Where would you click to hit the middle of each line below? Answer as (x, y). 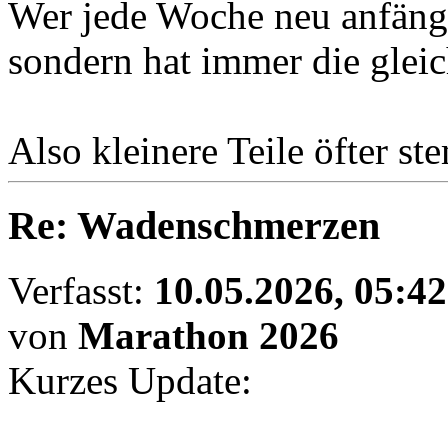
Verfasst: (81, 290)
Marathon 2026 (208, 335)
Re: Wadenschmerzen (194, 226)
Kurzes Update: (130, 380)
